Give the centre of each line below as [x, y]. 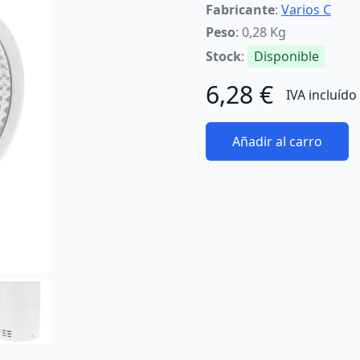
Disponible [286, 56]
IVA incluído [321, 95]
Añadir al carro [277, 141]
